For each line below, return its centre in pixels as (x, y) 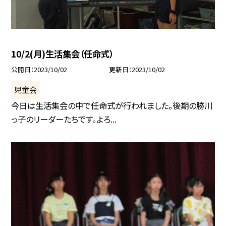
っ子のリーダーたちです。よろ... (64, 119)
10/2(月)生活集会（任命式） (63, 54)
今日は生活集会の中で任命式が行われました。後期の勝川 (112, 106)
